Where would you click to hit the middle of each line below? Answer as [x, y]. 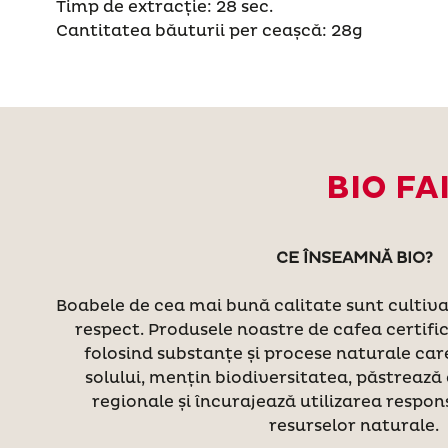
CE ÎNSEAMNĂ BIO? [354, 257]
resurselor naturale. [354, 425]
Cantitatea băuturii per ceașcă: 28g [209, 30]
